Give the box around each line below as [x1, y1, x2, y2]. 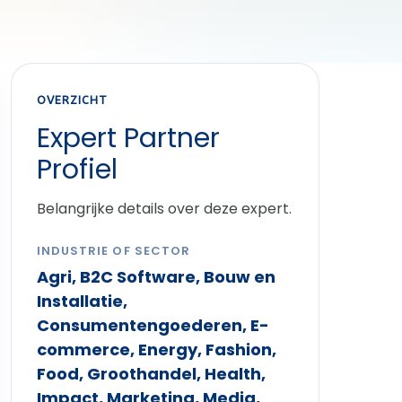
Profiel [37, 151, 118, 188]
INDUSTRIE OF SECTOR [37, 242, 190, 259]
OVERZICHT [37, 93, 109, 107]
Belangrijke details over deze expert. [37, 198, 293, 219]
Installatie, [37, 290, 128, 312]
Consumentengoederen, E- [37, 314, 270, 336]
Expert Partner [37, 119, 221, 157]
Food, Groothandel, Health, [37, 363, 267, 385]
